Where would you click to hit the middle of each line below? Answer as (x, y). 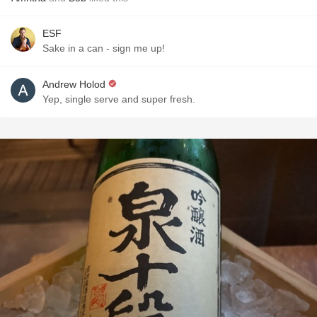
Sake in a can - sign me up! (104, 48)
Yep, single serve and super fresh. (119, 99)
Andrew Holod (74, 84)
